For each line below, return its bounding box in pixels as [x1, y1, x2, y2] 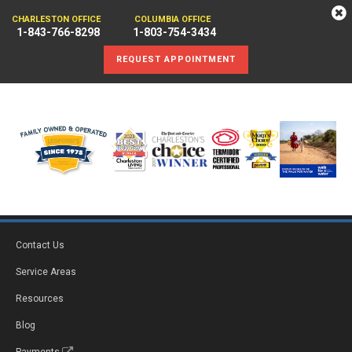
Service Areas [16, 266, 76, 277]
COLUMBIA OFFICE [134, 14, 211, 24]
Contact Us [16, 239, 64, 251]
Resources [16, 292, 64, 304]
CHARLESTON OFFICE [12, 14, 101, 24]
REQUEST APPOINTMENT [116, 54, 236, 64]
